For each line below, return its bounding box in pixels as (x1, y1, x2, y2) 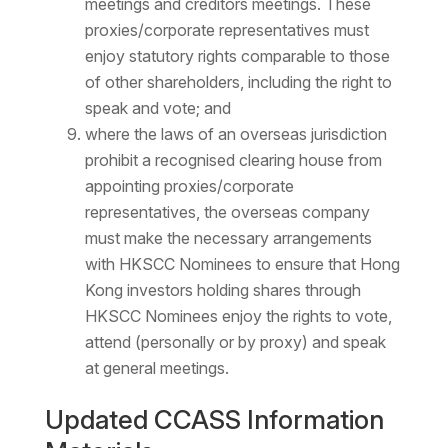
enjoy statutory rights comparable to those (84, 46, 390, 67)
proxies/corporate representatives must (84, 20, 369, 41)
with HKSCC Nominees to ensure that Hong (84, 254, 400, 275)
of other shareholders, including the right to (84, 72, 392, 93)
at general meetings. (84, 358, 229, 379)
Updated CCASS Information (44, 404, 384, 436)
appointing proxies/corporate (84, 176, 294, 197)
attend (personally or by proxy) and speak (84, 332, 386, 353)
